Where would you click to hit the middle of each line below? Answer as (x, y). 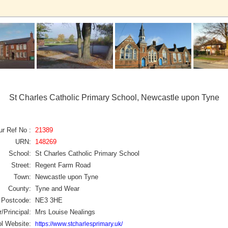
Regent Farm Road (63, 165)
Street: (21, 165)
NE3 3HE (49, 200)
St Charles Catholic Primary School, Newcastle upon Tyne (114, 97)
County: (20, 188)
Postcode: (16, 200)
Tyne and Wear (57, 188)
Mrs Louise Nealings (65, 212)
